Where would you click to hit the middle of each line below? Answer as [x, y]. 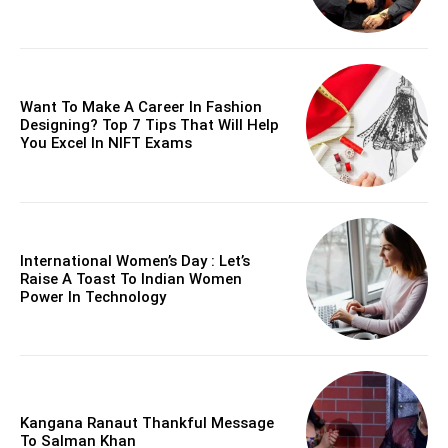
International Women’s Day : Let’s [135, 260]
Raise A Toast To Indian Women [131, 278]
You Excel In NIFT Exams [106, 143]
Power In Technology [93, 296]
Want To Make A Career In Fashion [141, 107]
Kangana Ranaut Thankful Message [147, 423]
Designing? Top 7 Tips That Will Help [149, 125]
